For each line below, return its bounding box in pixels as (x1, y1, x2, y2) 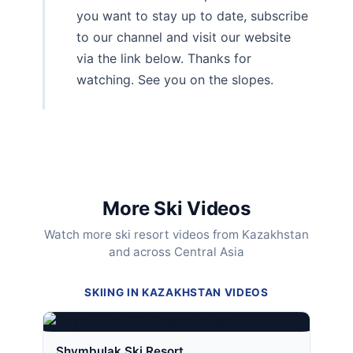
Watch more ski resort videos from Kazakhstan (44, 227, 309, 243)
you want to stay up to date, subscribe (76, 8, 308, 24)
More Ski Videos (102, 197, 251, 221)
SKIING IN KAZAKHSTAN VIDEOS (84, 286, 269, 299)
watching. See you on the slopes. (76, 72, 273, 88)
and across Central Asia (109, 244, 244, 260)
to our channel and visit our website (76, 29, 291, 46)
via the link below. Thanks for (76, 50, 251, 67)
